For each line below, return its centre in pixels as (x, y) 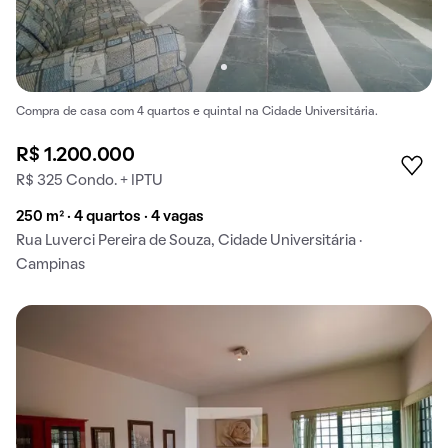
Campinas (50, 265)
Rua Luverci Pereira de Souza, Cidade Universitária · (189, 241)
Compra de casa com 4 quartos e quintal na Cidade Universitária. (197, 112)
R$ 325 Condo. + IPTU (89, 181)
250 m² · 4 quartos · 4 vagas (110, 217)
